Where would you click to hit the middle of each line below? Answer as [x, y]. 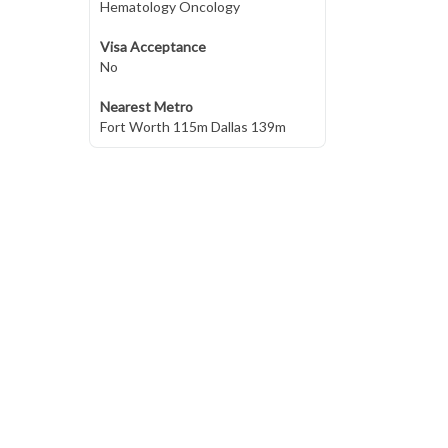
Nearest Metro [146, 106]
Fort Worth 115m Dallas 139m [192, 126]
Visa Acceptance [152, 46]
